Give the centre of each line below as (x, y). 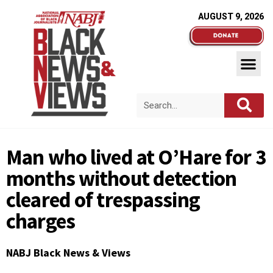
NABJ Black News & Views (68, 253)
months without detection (121, 179)
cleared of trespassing (103, 200)
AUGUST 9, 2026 (231, 16)
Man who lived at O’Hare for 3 (136, 157)
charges (41, 221)
